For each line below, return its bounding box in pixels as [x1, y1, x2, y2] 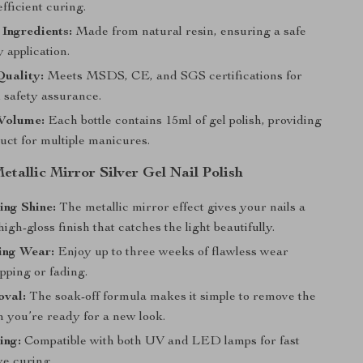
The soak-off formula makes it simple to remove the [26, 291, 317, 304]
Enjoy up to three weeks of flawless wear [54, 246, 289, 259]
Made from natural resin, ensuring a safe [72, 26, 307, 39]
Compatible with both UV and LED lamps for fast [21, 335, 301, 348]
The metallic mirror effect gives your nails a [56, 202, 306, 215]
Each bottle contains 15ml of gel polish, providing [45, 115, 322, 128]
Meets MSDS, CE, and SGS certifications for [44, 70, 303, 83]
